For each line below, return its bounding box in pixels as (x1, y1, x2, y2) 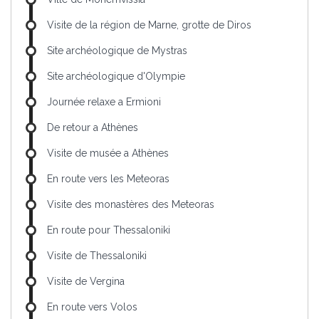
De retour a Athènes (47, 121, 138, 133)
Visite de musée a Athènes (47, 147, 169, 159)
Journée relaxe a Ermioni (47, 95, 161, 108)
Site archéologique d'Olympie (47, 70, 185, 82)
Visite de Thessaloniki (47, 249, 147, 261)
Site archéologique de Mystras (47, 44, 187, 56)
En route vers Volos (47, 300, 137, 313)
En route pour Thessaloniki (47, 224, 170, 236)
